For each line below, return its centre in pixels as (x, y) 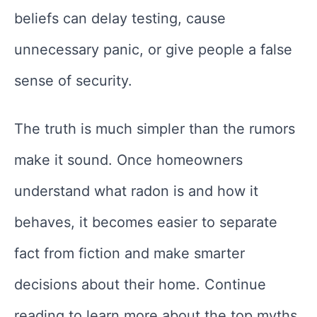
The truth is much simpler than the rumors (155, 129)
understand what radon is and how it (136, 191)
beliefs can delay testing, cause (120, 19)
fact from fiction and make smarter (129, 254)
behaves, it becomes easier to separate (146, 223)
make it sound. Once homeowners (128, 160)
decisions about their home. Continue (140, 285)
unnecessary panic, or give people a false (153, 50)
